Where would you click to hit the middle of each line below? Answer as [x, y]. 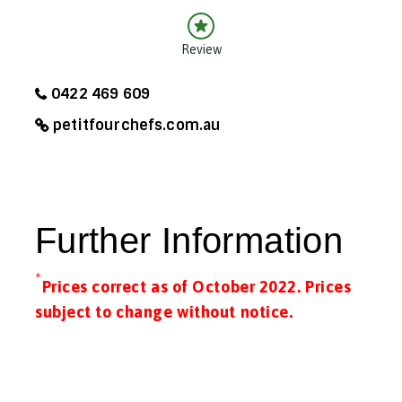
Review [201, 49]
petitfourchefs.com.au [137, 125]
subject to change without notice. [164, 312]
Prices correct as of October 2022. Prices [197, 287]
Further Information [189, 240]
